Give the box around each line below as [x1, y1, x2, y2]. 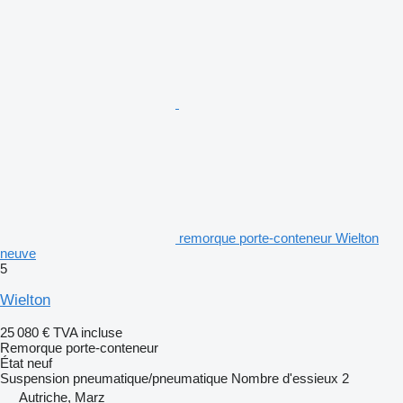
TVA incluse [53, 324, 122, 340]
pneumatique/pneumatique [73, 370, 228, 386]
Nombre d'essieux [231, 370, 338, 386]
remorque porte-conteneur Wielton [179, 229, 379, 246]
